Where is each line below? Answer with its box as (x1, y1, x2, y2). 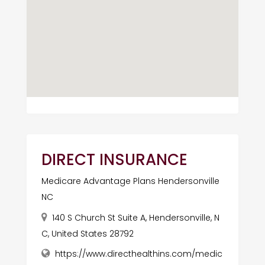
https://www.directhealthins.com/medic (54, 247, 222, 260)
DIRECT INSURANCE (41, 148, 188, 170)
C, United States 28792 (41, 227, 134, 240)
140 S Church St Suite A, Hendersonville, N (51, 211, 219, 224)
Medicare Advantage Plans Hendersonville (41, 174, 219, 187)
